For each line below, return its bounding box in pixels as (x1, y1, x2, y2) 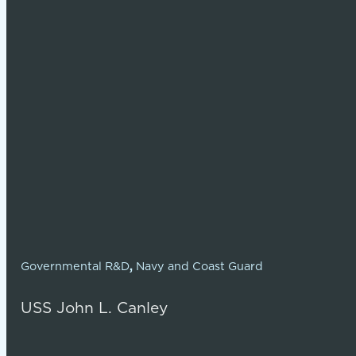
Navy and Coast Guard (135, 258, 263, 275)
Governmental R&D (20, 258, 130, 275)
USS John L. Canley (20, 296, 168, 319)
